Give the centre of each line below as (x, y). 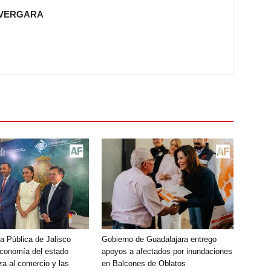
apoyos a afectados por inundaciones (167, 251)
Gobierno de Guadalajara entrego (159, 239)
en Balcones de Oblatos (144, 263)
